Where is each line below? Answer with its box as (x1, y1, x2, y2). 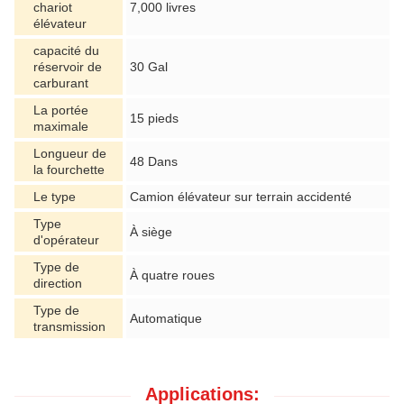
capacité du (33, 42, 99, 58)
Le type (33, 188, 76, 204)
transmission (33, 318, 106, 334)
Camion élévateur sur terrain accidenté (130, 188, 352, 204)
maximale (33, 118, 88, 133)
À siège (130, 224, 172, 239)
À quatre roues (130, 267, 215, 282)
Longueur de (33, 145, 106, 161)
